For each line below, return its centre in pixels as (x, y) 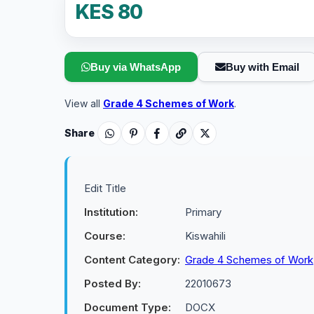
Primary (203, 212)
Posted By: (112, 284)
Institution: (111, 212)
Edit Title (105, 188)
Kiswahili (205, 236)
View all (84, 103)
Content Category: (132, 260)
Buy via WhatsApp (136, 67)
